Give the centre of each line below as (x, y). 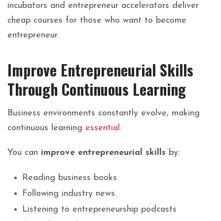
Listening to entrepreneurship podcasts (99, 210)
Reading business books (70, 178)
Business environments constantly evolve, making (104, 113)
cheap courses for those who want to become (97, 21)
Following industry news (69, 194)
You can (24, 153)
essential (103, 128)
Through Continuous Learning (97, 89)
